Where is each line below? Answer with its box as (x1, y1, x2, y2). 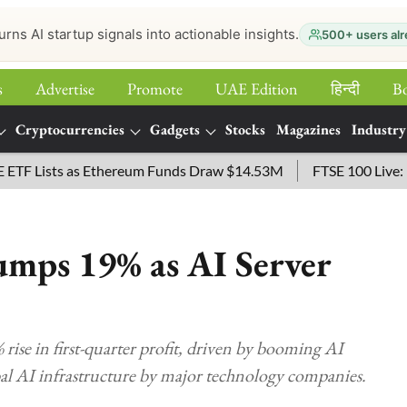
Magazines (276, 120, 341, 139)
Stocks (225, 120, 265, 139)
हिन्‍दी (331, 78, 360, 99)
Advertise (35, 78, 94, 99)
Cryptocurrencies (15, 120, 124, 139)
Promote (127, 78, 183, 99)
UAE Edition (215, 78, 298, 99)
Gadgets (150, 120, 200, 139)
